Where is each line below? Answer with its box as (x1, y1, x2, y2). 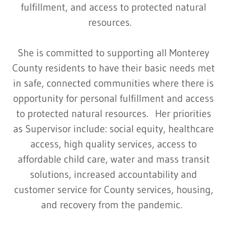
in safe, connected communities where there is (13, 77, 214, 90)
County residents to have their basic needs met (12, 62, 215, 74)
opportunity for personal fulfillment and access (13, 92, 214, 105)
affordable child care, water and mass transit (17, 153, 210, 166)
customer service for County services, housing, (14, 183, 213, 196)
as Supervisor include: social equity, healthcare (13, 123, 214, 135)
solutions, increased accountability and (30, 168, 197, 181)
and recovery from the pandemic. (41, 199, 186, 211)
